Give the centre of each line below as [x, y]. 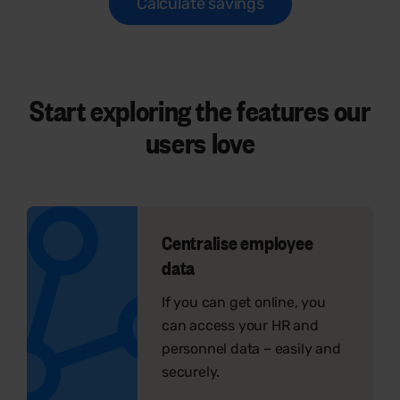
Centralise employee [237, 242]
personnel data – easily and [251, 348]
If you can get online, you [244, 302]
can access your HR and [240, 325]
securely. [191, 371]
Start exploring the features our [200, 109]
